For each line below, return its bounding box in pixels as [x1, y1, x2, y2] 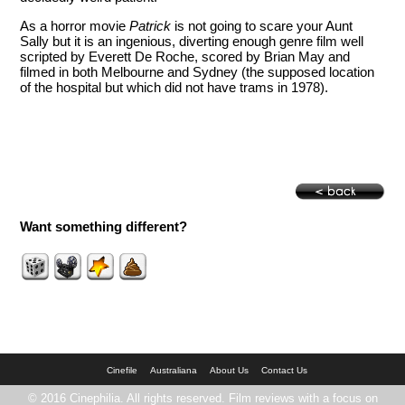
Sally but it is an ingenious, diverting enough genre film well [20, 33, 364, 49]
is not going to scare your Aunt [171, 17, 353, 33]
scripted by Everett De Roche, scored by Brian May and [20, 48, 351, 64]
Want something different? [20, 218, 188, 234]
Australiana [150, 365, 197, 376]
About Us [210, 365, 249, 376]
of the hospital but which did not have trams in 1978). [20, 79, 329, 95]
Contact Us [261, 365, 307, 376]
